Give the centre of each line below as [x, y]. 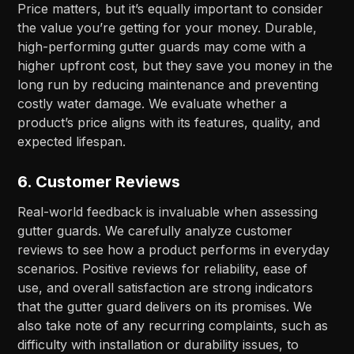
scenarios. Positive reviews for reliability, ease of [163, 268]
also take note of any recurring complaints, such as [173, 325]
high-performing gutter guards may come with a [162, 46]
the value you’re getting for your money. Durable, [168, 27]
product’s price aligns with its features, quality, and [169, 122]
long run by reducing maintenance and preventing [168, 84]
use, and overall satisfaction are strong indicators [166, 287]
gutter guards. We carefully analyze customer [155, 230]
